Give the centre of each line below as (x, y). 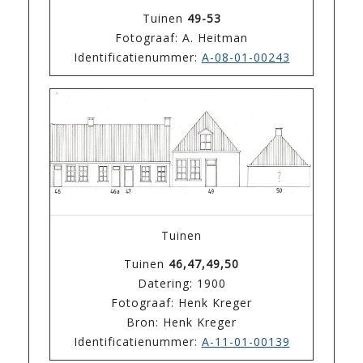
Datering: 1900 (181, 283)
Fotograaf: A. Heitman (181, 38)
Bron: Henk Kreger (181, 322)
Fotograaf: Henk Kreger (181, 302)
